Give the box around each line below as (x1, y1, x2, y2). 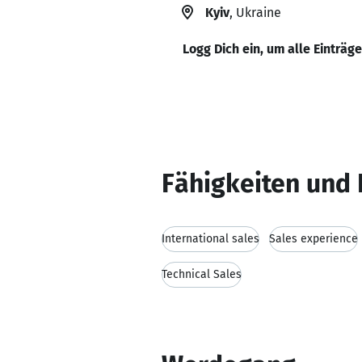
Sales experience (269, 232, 358, 246)
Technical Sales (162, 267, 242, 281)
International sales (162, 232, 259, 246)
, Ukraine (229, 5, 281, 20)
